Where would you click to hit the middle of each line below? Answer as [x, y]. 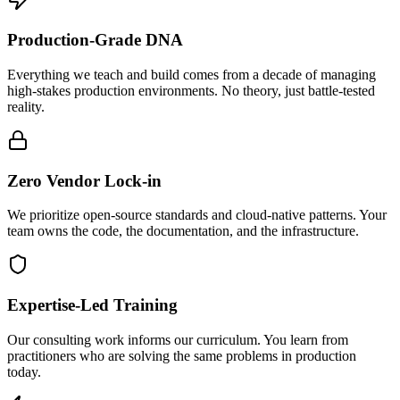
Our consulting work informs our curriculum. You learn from [178, 339]
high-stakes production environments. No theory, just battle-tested [191, 90]
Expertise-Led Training [92, 305]
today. [24, 371]
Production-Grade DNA [95, 40]
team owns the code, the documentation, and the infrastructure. [183, 231]
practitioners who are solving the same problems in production [182, 355]
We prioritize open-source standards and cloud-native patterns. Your [197, 215]
